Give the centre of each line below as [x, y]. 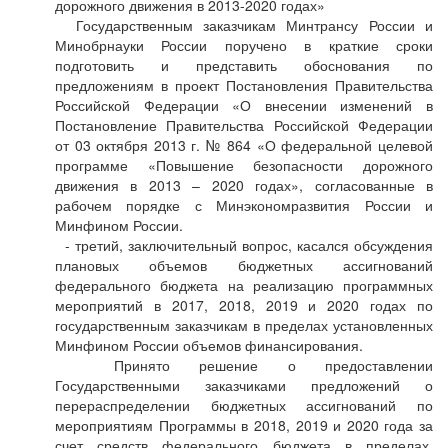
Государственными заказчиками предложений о [244, 385]
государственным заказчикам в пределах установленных [244, 325]
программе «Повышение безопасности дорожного [244, 165]
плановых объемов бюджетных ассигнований [244, 265]
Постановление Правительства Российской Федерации [244, 125]
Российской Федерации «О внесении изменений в [244, 105]
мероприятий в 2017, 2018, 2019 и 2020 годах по [244, 305]
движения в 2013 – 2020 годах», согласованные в [244, 185]
